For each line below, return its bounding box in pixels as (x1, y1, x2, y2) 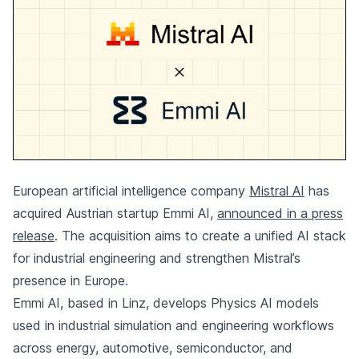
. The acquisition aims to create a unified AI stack (54, 228, 346, 244)
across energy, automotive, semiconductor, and (13, 340, 292, 357)
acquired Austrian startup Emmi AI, (13, 205, 217, 222)
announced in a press (217, 205, 343, 222)
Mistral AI (249, 183, 305, 200)
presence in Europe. (13, 272, 128, 289)
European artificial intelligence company (13, 183, 249, 200)
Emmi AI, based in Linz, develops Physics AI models (13, 295, 319, 312)
